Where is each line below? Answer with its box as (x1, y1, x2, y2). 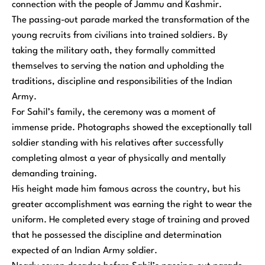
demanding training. (12, 169, 97, 179)
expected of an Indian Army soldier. (12, 246, 157, 256)
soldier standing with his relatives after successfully (12, 138, 224, 148)
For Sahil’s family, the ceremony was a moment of (12, 108, 215, 118)
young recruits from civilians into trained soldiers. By (12, 31, 228, 41)
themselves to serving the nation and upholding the (12, 62, 224, 72)
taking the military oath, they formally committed (12, 46, 215, 56)
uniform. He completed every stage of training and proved (12, 215, 250, 225)
